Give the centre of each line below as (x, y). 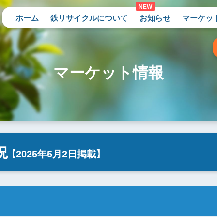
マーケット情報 (108, 71)
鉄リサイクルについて (89, 17)
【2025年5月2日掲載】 (56, 154)
